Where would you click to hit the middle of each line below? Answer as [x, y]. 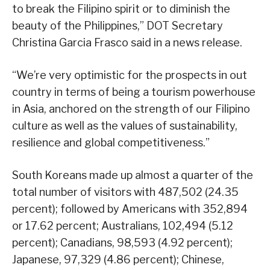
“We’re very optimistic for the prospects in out [130, 75]
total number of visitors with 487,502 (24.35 [125, 192]
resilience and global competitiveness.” [111, 142]
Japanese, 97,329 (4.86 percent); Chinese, [118, 259]
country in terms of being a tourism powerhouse [134, 92]
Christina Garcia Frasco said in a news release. [127, 42]
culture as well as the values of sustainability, [125, 125]
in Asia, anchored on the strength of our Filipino [131, 108]
